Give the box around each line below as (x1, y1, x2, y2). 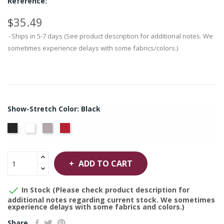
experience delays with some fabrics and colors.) (7, 202, 184, 211)
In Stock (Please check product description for (19, 184, 189, 194)
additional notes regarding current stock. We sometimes (7, 195, 215, 204)
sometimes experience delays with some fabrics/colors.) (7, 43, 178, 52)
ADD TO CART (78, 158, 132, 169)
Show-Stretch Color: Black (7, 104, 100, 113)
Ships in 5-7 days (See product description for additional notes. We (11, 31, 213, 40)
